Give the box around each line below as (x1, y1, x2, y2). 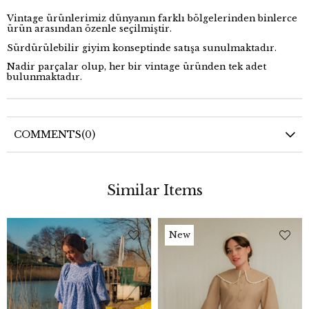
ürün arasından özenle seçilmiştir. (7, 23, 175, 34)
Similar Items (106, 182, 203, 199)
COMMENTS (14, 128, 81, 141)
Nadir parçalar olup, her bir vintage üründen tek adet (7, 61, 266, 72)
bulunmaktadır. (7, 72, 85, 83)
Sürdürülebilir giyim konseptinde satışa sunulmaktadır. (7, 42, 279, 53)
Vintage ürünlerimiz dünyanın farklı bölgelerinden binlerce (7, 12, 297, 23)
